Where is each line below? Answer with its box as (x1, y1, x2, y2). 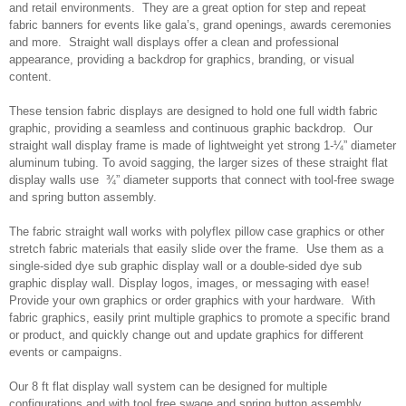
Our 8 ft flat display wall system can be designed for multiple (9, 379, 327, 393)
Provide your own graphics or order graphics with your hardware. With (9, 293, 375, 307)
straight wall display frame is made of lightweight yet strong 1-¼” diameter (9, 138, 396, 152)
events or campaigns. (9, 344, 130, 359)
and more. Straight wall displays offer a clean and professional (9, 34, 339, 49)
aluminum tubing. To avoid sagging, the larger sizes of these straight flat (9, 155, 388, 169)
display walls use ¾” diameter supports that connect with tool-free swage (9, 172, 394, 187)
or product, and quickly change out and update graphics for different (9, 327, 363, 342)
